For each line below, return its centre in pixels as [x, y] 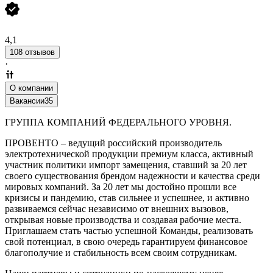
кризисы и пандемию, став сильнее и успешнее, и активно [127, 197]
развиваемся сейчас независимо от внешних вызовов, [117, 208]
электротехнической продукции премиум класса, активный [129, 154]
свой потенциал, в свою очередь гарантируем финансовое [126, 241]
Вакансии [27, 101]
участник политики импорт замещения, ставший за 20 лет [126, 165]
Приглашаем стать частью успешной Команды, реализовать [129, 230]
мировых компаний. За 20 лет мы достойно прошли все [121, 186]
